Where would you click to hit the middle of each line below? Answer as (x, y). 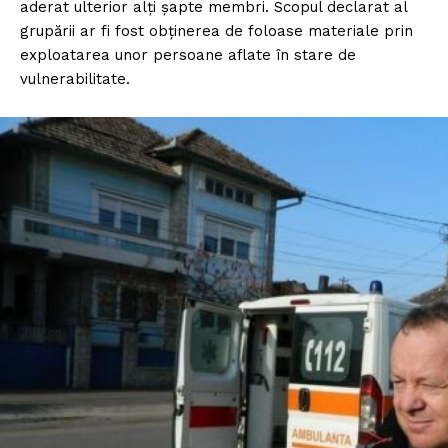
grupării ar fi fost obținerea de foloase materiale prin (216, 31)
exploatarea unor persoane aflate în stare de (188, 55)
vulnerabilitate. (75, 79)
